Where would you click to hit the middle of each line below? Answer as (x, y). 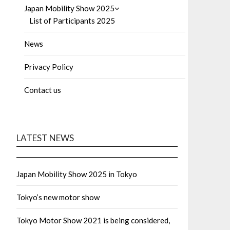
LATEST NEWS (45, 138)
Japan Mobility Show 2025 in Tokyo (77, 174)
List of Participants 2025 (72, 21)
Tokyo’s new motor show (58, 197)
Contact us (43, 90)
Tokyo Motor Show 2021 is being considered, (93, 221)
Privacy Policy (49, 67)
